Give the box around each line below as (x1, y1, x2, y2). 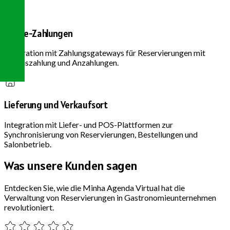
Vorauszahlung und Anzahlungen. (4, 57, 119, 68)
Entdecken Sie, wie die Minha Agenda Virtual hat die (4, 182, 185, 193)
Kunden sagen (64, 157, 138, 174)
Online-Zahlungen (4, 27, 73, 40)
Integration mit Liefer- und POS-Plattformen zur (4, 119, 173, 129)
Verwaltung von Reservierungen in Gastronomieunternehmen (4, 192, 216, 202)
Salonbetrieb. (4, 139, 51, 149)
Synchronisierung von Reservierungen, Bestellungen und (4, 129, 198, 139)
